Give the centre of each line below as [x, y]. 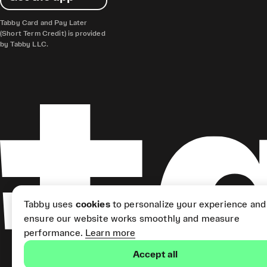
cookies [93, 204]
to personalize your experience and [188, 204]
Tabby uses [50, 204]
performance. [53, 233]
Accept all [155, 254]
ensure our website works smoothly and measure [132, 219]
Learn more [110, 233]
